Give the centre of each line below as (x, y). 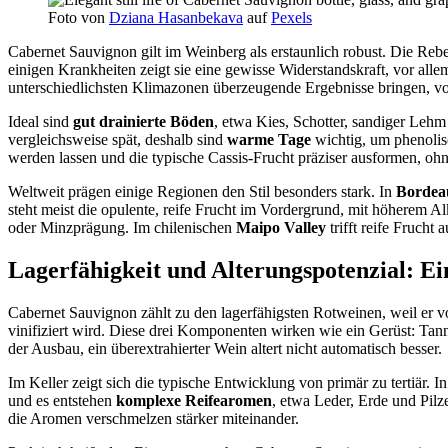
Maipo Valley (281, 228)
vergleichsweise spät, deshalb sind (117, 140)
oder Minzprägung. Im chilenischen (122, 228)
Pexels (291, 18)
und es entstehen (62, 401)
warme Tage (269, 140)
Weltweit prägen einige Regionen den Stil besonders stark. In (202, 192)
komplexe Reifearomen (194, 401)
